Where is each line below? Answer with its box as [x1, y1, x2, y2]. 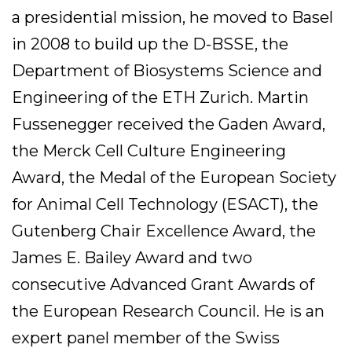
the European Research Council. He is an [12, 301, 324, 321]
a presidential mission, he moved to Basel [12, 7, 333, 27]
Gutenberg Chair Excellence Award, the [12, 221, 316, 240]
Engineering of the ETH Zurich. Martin [12, 87, 309, 107]
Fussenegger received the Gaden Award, [12, 114, 325, 134]
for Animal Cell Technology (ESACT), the [12, 194, 318, 214]
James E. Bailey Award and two [12, 247, 252, 267]
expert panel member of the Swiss [12, 328, 280, 347]
